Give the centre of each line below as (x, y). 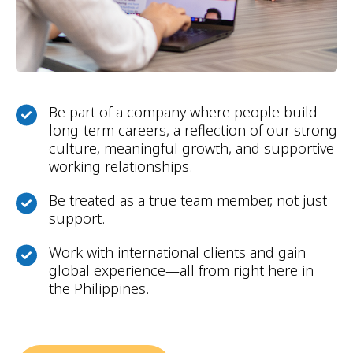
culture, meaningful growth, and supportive (191, 149)
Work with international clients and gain (177, 253)
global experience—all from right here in (181, 271)
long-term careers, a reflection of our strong (193, 130)
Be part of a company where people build (183, 112)
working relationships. (120, 167)
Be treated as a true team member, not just (188, 201)
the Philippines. (98, 289)
